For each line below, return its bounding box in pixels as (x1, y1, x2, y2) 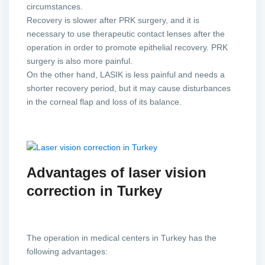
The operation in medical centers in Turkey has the (27, 232, 217, 243)
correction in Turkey (27, 182, 163, 199)
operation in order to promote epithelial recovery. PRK (27, 42, 228, 52)
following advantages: (27, 246, 108, 256)
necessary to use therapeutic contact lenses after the (27, 28, 225, 38)
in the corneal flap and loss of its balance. (27, 96, 182, 106)
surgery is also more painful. (27, 56, 133, 66)
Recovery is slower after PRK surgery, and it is (27, 15, 200, 25)
